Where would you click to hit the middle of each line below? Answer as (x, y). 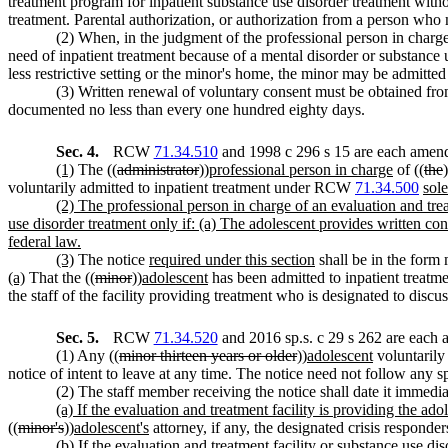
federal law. (44, 241)
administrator (158, 169)
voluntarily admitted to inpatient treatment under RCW (181, 187)
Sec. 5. (79, 337)
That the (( (60, 277)
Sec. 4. (79, 151)
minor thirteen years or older (208, 355)
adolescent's (111, 427)
